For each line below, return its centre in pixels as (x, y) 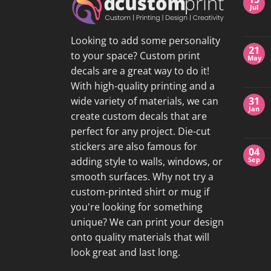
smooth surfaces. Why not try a (142, 176)
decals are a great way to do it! (140, 70)
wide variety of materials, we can (145, 101)
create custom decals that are (139, 116)
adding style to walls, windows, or (147, 161)
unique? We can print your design (147, 222)
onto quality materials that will (140, 237)
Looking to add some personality (145, 40)
